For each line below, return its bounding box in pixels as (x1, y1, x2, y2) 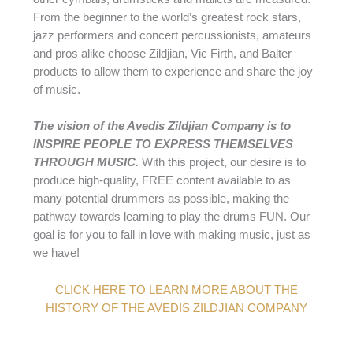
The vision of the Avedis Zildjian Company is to (32, 120, 291, 133)
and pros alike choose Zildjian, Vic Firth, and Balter (32, 47, 292, 61)
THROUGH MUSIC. (32, 156, 139, 169)
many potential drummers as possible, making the (32, 192, 289, 206)
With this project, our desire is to (138, 156, 306, 169)
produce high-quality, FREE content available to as (32, 174, 291, 188)
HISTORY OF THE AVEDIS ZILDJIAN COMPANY (46, 301, 307, 314)
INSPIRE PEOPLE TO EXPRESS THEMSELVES (32, 138, 293, 151)
